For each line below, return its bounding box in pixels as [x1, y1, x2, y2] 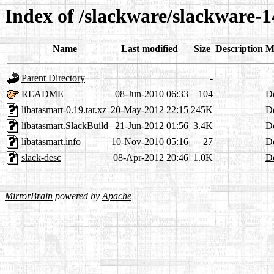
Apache [102, 191, 131, 202]
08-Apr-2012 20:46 [113, 152, 188, 163]
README [21, 89, 64, 100]
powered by [53, 191, 102, 202]
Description [215, 43, 263, 54]
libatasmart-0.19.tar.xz [21, 105, 106, 116]
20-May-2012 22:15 [111, 105, 188, 116]
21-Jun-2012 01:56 [115, 120, 188, 131]
